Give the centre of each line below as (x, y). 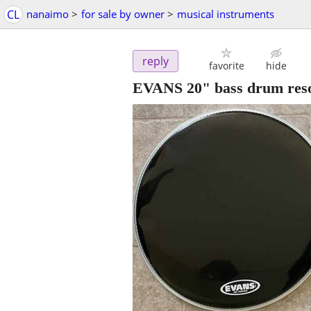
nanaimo (48, 14)
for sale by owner (123, 14)
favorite (226, 66)
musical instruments (226, 14)
